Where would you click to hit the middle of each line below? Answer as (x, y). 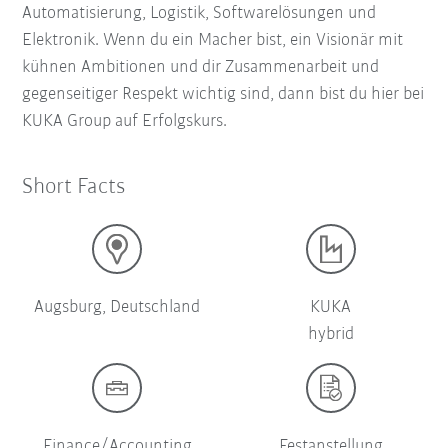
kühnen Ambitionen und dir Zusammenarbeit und (201, 68)
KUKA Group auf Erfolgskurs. (129, 122)
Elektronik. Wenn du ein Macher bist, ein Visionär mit (213, 41)
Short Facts (74, 188)
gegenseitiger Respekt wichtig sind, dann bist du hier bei (223, 95)
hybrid (330, 335)
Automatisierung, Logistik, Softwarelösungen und (199, 14)
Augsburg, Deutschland (117, 308)
